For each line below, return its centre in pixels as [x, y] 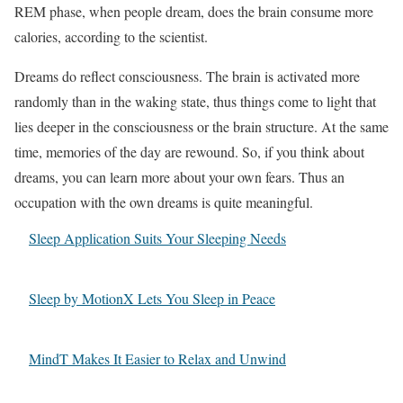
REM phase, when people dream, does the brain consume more [194, 11]
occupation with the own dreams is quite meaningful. [164, 202]
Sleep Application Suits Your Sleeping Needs [157, 238]
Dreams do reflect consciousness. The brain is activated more [187, 76]
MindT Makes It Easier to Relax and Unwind [157, 358]
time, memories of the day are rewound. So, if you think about [189, 152]
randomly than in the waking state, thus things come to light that [195, 101]
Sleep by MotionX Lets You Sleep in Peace [152, 298]
